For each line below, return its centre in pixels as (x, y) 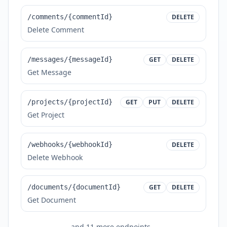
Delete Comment (56, 30)
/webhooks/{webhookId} (70, 144)
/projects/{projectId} (70, 102)
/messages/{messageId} (70, 59)
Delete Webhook (55, 157)
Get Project (46, 115)
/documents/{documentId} (74, 187)
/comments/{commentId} (70, 17)
